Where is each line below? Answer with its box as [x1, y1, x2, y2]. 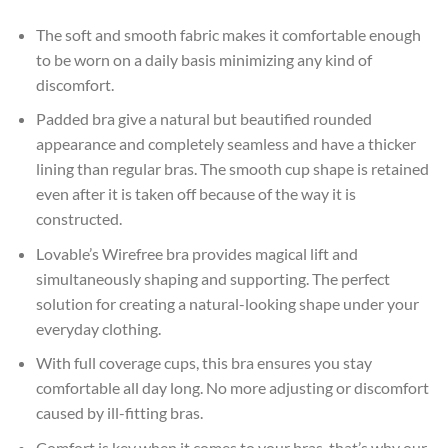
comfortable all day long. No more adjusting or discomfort [35, 378, 429, 398]
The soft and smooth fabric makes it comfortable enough [35, 24, 421, 44]
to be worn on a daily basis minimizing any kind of [35, 49, 372, 69]
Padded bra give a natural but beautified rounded [35, 109, 372, 129]
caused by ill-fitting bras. [35, 403, 203, 423]
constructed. [35, 209, 122, 229]
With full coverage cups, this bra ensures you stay [35, 353, 372, 373]
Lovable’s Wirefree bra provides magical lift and [35, 243, 358, 263]
